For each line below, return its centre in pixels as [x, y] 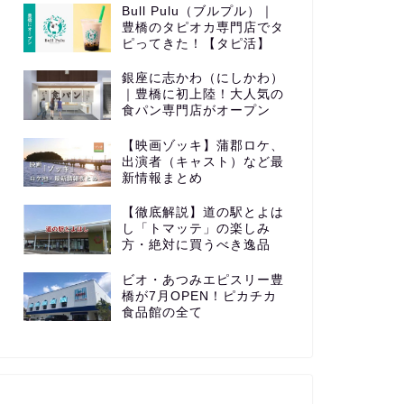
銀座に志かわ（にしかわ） [202, 78]
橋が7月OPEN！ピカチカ [199, 296]
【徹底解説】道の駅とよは [202, 213]
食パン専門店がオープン [196, 111]
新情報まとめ [162, 178]
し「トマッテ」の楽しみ [196, 229]
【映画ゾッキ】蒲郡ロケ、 [202, 145]
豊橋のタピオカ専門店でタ [202, 27]
